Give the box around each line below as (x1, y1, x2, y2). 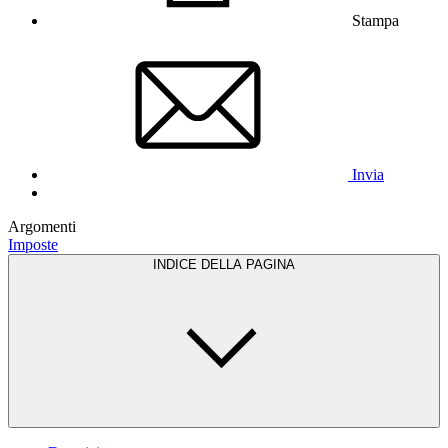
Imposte (8, 235, 58, 253)
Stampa (352, 11, 399, 29)
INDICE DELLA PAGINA (153, 256, 295, 272)
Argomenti (8, 217, 76, 235)
